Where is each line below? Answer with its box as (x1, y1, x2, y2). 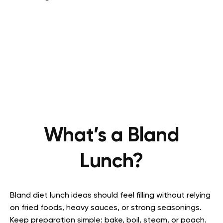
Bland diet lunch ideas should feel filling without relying (10, 192, 211, 200)
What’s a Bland (43, 126, 180, 146)
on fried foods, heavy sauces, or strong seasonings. (10, 204, 202, 212)
